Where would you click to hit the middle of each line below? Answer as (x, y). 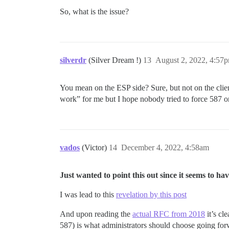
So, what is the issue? (94, 11)
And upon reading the (96, 214)
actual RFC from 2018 (169, 214)
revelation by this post (151, 194)
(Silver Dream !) (116, 60)
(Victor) (95, 147)
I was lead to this (88, 194)
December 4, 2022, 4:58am (165, 147)
